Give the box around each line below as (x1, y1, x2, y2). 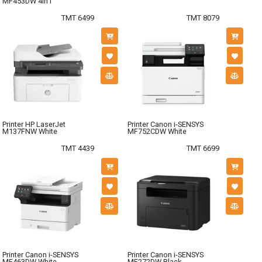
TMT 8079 (186, 13, 219, 22)
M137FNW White (2, 127, 57, 136)
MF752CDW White (127, 127, 187, 136)
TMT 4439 (61, 143, 94, 153)
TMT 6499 (61, 13, 94, 22)
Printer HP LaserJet (2, 120, 65, 129)
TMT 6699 (186, 143, 219, 153)
